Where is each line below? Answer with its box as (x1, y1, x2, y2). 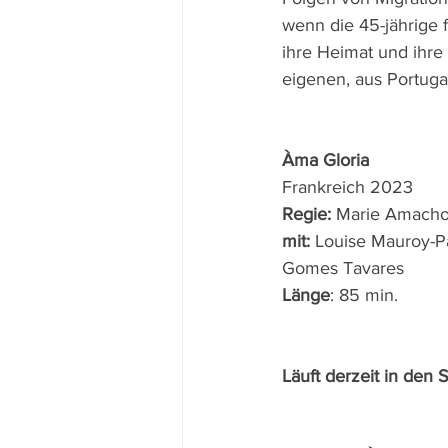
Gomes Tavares (282, 258, 409, 278)
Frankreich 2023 (282, 177, 418, 197)
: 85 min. (330, 285, 398, 305)
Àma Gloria (282, 150, 369, 170)
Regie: (282, 204, 336, 224)
